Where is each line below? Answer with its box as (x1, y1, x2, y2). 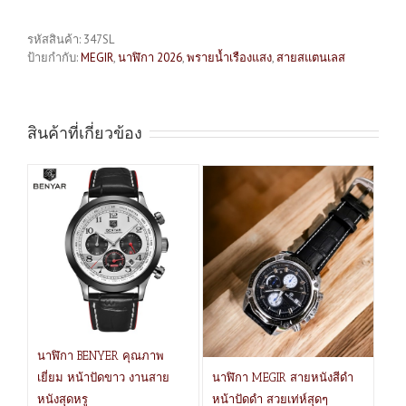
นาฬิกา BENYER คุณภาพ (37, 348, 164, 362)
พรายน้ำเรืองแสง (187, 49, 272, 65)
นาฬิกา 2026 (118, 49, 182, 65)
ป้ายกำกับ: (27, 49, 81, 65)
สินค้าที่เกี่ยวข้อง (27, 122, 142, 143)
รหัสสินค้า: (27, 31, 83, 47)
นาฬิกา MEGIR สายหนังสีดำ (212, 370, 354, 384)
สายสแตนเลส (276, 49, 345, 65)
